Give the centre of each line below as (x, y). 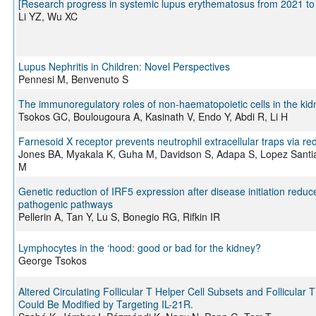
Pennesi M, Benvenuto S (73, 79)
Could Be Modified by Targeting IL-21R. (105, 304)
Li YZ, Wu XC (48, 17)
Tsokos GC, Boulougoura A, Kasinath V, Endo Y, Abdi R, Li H (153, 117)
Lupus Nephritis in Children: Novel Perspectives (124, 67)
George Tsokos (52, 261)
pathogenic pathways (65, 204)
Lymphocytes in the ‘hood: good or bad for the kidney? (139, 248)
